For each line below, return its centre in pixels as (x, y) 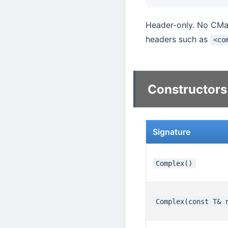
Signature (171, 132)
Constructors (187, 89)
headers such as (178, 39)
